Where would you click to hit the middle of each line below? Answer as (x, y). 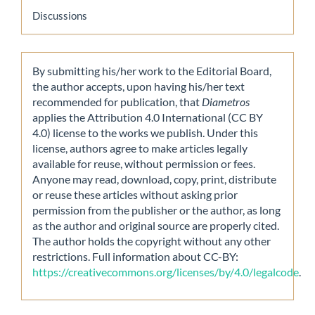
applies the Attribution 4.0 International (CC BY (148, 117)
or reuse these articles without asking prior (135, 194)
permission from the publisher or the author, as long (156, 210)
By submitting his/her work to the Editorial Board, (152, 70)
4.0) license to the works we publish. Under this (145, 132)
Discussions (60, 15)
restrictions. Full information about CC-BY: (135, 256)
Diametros (226, 101)
